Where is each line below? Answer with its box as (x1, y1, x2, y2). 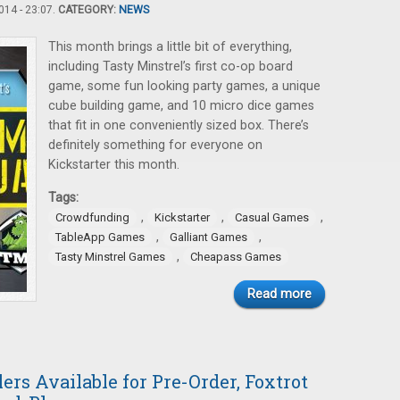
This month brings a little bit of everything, (48, 39, 292, 54)
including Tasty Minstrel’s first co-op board (48, 59, 293, 74)
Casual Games (235, 211, 309, 224)
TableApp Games (55, 230, 145, 244)
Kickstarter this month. (48, 157, 179, 172)
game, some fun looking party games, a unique (48, 79, 321, 94)
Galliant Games (170, 230, 247, 244)
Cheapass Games (190, 250, 281, 263)
